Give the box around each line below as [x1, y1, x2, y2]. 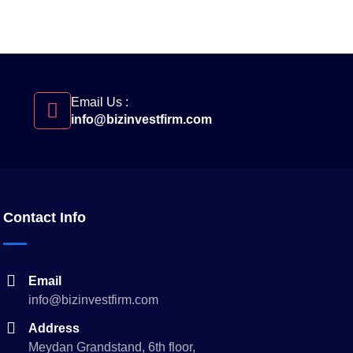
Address [28, 321, 80, 335]
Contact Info [2, 210, 86, 225]
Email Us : [71, 95, 128, 109]
